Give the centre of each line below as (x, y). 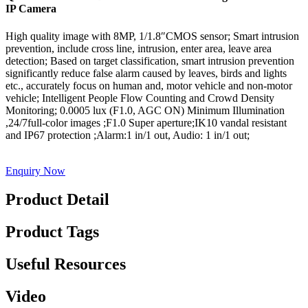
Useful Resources (66, 264)
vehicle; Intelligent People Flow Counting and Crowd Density (140, 98)
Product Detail (57, 200)
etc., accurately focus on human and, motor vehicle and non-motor (149, 85)
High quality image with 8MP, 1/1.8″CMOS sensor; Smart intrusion (152, 36)
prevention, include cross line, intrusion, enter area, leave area (139, 48)
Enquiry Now (35, 170)
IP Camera (31, 9)
